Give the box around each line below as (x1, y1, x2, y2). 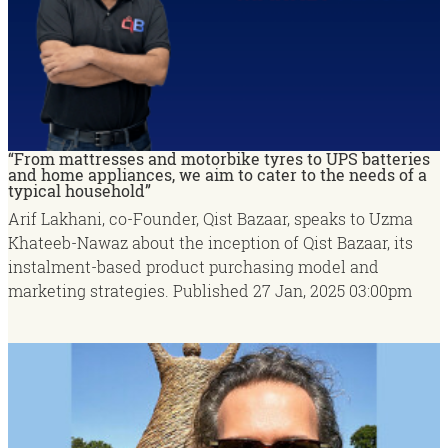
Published (173, 280, 249, 302)
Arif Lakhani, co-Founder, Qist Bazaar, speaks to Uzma (8, 208, 413, 230)
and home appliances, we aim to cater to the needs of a (8, 164, 427, 186)
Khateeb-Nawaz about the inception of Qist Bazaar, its (8, 232, 413, 254)
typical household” (8, 180, 151, 202)
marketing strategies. (8, 280, 173, 302)
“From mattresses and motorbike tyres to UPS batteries (8, 148, 430, 170)
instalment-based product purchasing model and (8, 256, 379, 278)
